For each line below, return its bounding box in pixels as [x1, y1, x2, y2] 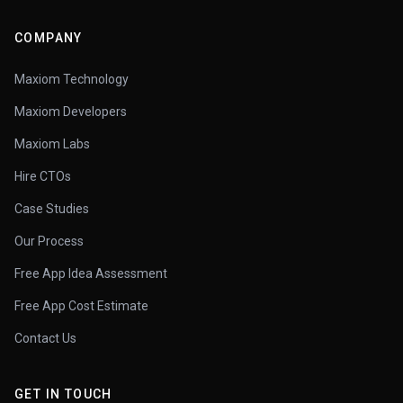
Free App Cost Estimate [14, 298, 148, 313]
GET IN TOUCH [14, 386, 112, 401]
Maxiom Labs [14, 136, 90, 151]
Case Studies [14, 201, 89, 216]
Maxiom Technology [14, 71, 129, 86]
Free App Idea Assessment [14, 265, 167, 281]
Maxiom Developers [14, 103, 127, 119]
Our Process [14, 233, 84, 248]
